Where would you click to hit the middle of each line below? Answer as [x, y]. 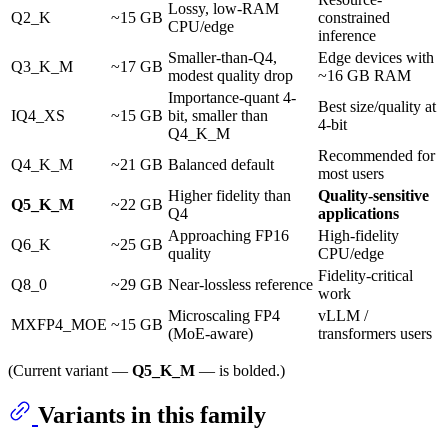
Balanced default [221, 164]
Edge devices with [376, 57]
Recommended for [376, 155]
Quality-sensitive [373, 195]
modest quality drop [230, 75]
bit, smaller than [218, 115]
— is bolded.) [240, 370]
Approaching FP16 [228, 235]
